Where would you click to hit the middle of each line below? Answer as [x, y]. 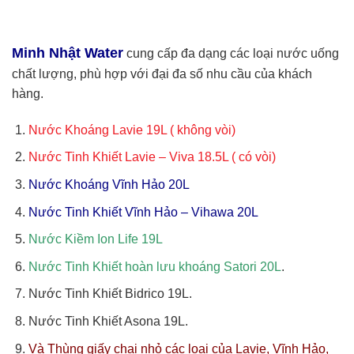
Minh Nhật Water [68, 52]
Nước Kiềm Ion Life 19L [95, 239]
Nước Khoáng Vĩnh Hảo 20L [109, 184]
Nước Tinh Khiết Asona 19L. [108, 321]
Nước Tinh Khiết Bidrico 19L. [110, 294]
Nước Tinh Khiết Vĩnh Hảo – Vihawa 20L [143, 212]
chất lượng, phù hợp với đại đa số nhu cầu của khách [162, 73]
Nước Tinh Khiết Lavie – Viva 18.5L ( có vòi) [152, 157]
